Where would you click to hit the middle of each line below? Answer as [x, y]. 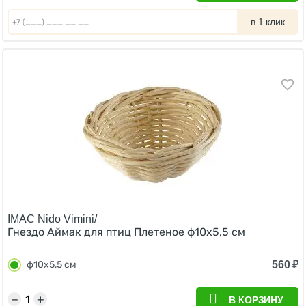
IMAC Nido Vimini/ [52, 219]
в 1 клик [268, 22]
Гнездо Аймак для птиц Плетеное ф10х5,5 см [126, 232]
